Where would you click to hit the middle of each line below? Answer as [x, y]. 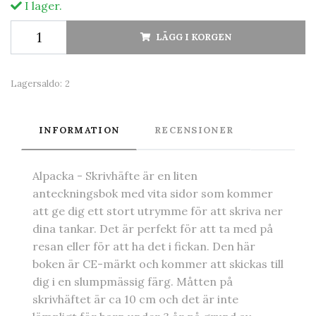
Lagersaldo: [36, 83]
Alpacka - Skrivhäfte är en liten [115, 175]
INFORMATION [79, 130]
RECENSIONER [194, 130]
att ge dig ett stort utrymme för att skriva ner [158, 211]
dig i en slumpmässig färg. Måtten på [133, 281]
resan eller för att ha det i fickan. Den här [144, 246]
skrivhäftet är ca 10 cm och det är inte [135, 299]
